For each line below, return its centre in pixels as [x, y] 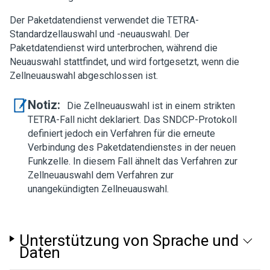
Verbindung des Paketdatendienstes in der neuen [132, 147]
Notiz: [46, 105]
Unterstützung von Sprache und [129, 240]
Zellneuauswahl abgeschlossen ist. [84, 76]
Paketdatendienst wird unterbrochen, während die [114, 48]
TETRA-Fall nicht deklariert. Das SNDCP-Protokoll [132, 120]
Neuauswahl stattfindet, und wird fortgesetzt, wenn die [124, 62]
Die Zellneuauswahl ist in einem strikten [151, 106]
